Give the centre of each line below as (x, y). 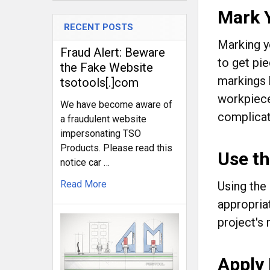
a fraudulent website (103, 119)
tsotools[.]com (99, 83)
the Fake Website (107, 67)
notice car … (85, 162)
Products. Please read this (116, 148)
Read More (83, 184)
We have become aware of (116, 105)
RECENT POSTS (99, 27)
